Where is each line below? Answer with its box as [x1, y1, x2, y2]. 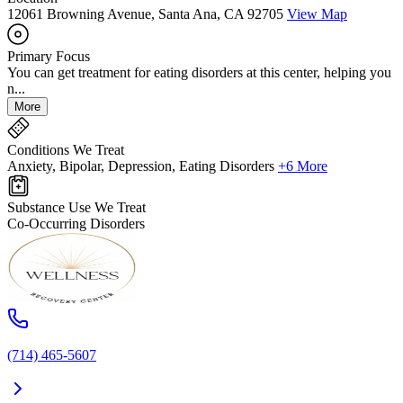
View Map [287, 5, 347, 22]
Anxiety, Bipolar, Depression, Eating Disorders [7, 157, 274, 174]
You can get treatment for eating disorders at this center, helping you [7, 64, 391, 80]
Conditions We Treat [7, 141, 124, 157]
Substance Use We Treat [7, 199, 146, 215]
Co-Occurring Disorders [7, 215, 145, 231]
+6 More [278, 157, 327, 174]
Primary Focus [7, 48, 90, 64]
